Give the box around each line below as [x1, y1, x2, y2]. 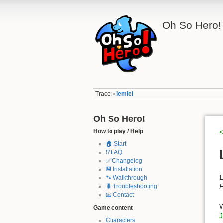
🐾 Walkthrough [105, 174, 147, 182]
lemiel [116, 90, 134, 98]
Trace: [95, 90, 112, 98]
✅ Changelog [105, 157, 142, 165]
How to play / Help [93, 127, 143, 135]
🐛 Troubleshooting [105, 183, 157, 190]
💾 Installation [105, 166, 142, 173]
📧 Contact [105, 191, 134, 199]
